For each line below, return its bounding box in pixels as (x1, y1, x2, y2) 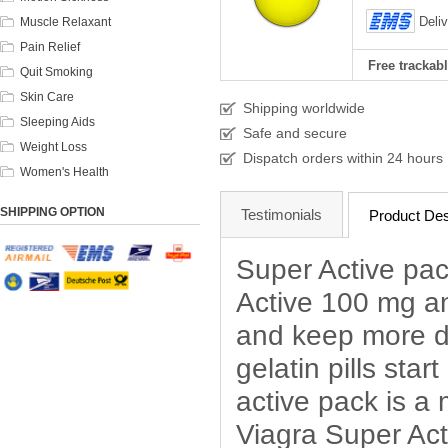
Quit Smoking (20, 64, 93, 79)
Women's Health (20, 164, 109, 179)
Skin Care (20, 89, 74, 104)
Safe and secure (243, 125, 347, 141)
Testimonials (241, 206, 322, 223)
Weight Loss (20, 139, 87, 154)
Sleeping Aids (20, 114, 95, 129)
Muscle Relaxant (20, 14, 111, 29)
